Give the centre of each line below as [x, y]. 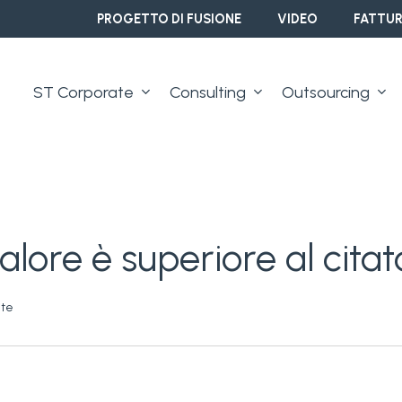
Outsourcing [326, 92]
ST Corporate [83, 92]
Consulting [208, 92]
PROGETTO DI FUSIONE [169, 19]
